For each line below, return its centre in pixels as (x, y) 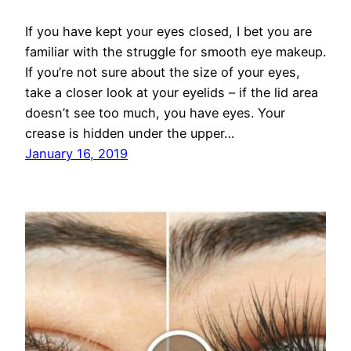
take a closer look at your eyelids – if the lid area (172, 93)
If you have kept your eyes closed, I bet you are (168, 32)
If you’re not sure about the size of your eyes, (163, 72)
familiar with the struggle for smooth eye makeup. (175, 52)
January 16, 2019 (76, 154)
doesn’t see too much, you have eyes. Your (155, 113)
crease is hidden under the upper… (130, 134)
